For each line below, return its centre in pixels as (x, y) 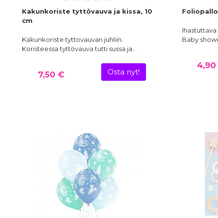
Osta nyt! (123, 72)
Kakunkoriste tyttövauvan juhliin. (73, 40)
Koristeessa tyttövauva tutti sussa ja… (79, 49)
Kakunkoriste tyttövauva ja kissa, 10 (87, 11)
